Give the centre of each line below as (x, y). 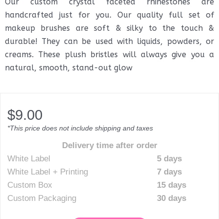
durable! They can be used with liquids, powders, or (109, 41)
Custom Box (30, 185)
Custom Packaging (42, 198)
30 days (172, 198)
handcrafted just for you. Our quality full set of (109, 15)
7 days (169, 172)
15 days (172, 185)
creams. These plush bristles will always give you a (109, 55)
